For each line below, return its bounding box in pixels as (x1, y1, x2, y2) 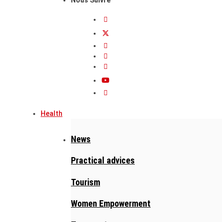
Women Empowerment (71, 198, 151, 209)
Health (41, 110, 62, 118)
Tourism (71, 176, 100, 187)
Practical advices (71, 155, 135, 166)
